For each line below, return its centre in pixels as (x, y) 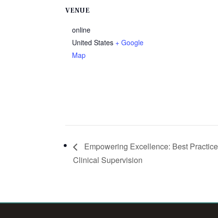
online (82, 30)
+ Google (130, 43)
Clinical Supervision (108, 160)
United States (93, 43)
